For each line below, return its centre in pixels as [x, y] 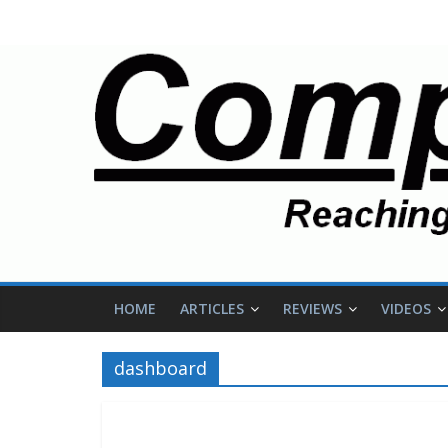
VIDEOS [406, 309]
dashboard [160, 368]
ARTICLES [212, 309]
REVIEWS [312, 309]
